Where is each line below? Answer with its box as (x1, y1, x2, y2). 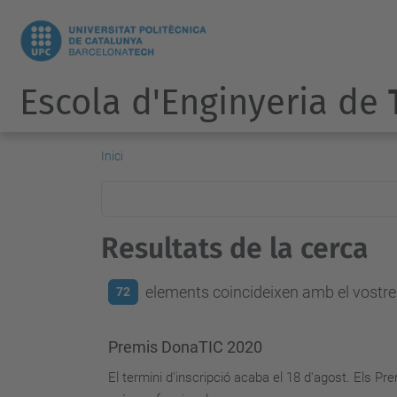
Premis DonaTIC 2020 (108, 337, 262, 356)
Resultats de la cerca (101, 231, 369, 265)
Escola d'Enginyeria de (19, 82, 388, 124)
